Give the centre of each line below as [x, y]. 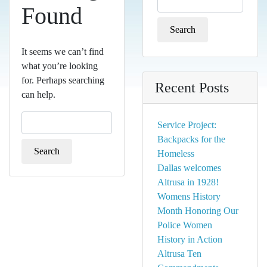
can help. [38, 94]
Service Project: [187, 125]
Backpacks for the [191, 139]
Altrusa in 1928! [188, 182]
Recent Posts [192, 88]
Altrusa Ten [179, 254]
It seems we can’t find [63, 52]
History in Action [190, 239]
